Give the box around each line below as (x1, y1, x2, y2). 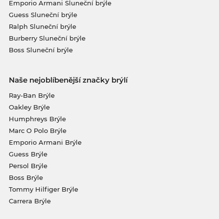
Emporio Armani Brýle (8, 138, 82, 147)
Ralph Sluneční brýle (8, 22, 76, 31)
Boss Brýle (8, 174, 43, 182)
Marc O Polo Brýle (8, 127, 66, 135)
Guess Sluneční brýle (8, 11, 77, 19)
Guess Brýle (8, 150, 47, 158)
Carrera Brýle (8, 197, 51, 205)
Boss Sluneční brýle (8, 46, 73, 54)
